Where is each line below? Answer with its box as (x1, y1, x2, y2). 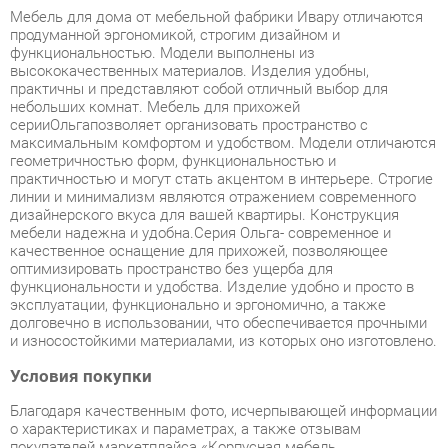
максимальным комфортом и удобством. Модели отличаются (9, 74, 419, 92)
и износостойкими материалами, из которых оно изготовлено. (9, 264, 420, 282)
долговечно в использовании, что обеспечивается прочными (9, 246, 410, 265)
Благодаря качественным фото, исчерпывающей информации (9, 331, 420, 349)
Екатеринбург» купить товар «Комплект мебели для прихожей (9, 383, 419, 401)
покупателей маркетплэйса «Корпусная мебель (9, 366, 323, 384)
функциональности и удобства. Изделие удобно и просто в (9, 212, 397, 230)
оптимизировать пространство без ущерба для (9, 195, 320, 213)
